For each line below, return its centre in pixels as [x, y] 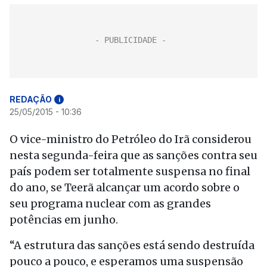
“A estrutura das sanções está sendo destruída [132, 245]
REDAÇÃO [31, 99]
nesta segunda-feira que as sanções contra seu [133, 155]
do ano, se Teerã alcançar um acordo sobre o [125, 187]
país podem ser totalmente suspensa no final [130, 171]
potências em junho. [64, 220]
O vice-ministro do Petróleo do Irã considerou [131, 139]
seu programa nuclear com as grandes [110, 204]
